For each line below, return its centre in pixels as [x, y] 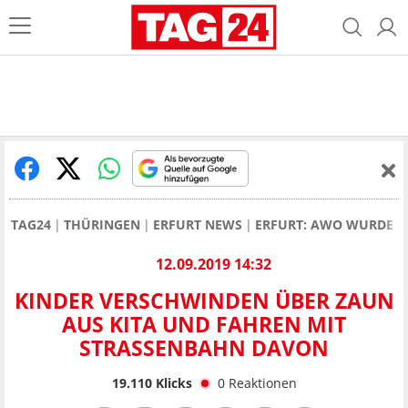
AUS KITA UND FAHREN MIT [204, 325]
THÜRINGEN [102, 224]
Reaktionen [262, 382]
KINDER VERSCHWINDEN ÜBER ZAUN [204, 301]
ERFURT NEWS [198, 224]
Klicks [172, 382]
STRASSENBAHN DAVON [195, 348]
